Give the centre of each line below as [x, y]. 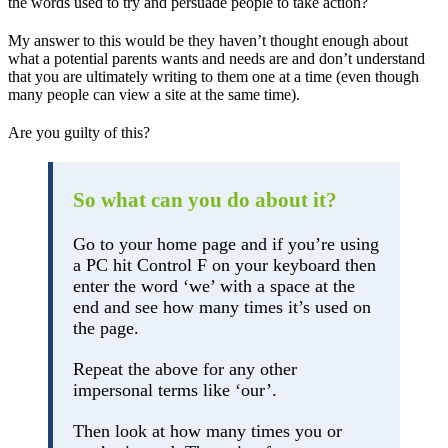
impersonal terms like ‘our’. [175, 389]
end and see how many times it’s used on [222, 306]
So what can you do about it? [205, 199]
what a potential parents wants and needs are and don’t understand [216, 58]
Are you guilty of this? [79, 132]
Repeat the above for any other [185, 368]
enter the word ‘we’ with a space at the [214, 285]
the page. [106, 327]
